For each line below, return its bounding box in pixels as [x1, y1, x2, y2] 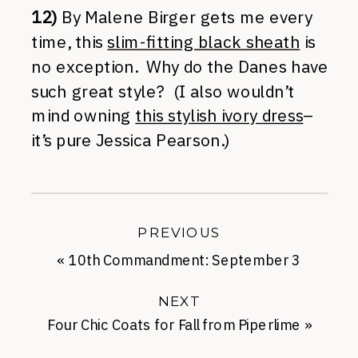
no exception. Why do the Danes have [31, 55, 328, 78]
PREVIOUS [137, 223, 221, 241]
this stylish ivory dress [135, 105, 304, 126]
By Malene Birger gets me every [57, 6, 312, 28]
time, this [31, 30, 108, 53]
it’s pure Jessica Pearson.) [31, 129, 230, 151]
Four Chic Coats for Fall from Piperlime [46, 315, 301, 335]
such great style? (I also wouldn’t [31, 80, 295, 101]
